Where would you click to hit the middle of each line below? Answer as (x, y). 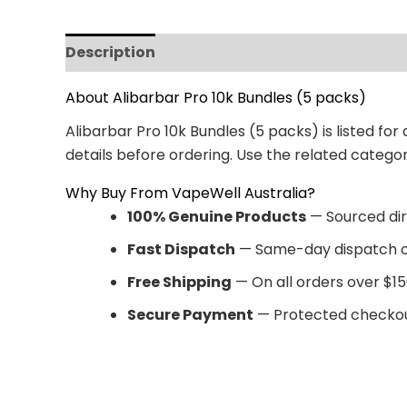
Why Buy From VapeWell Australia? (190, 194)
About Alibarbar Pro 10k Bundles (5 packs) (216, 98)
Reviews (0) (218, 52)
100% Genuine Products (217, 217)
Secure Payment (190, 315)
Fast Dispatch (181, 250)
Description (110, 52)
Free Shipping (179, 283)
